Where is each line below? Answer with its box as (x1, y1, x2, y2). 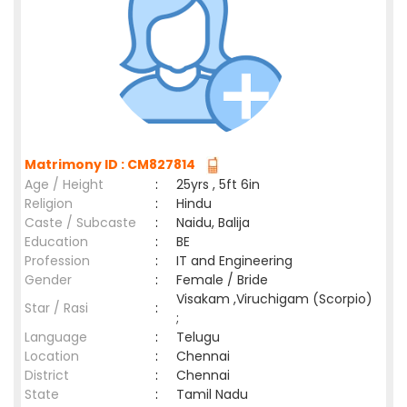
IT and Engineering (176, 252, 293, 270)
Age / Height (25, 175, 104, 194)
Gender (25, 271, 72, 289)
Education (25, 233, 88, 251)
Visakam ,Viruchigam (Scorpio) (176, 290, 372, 308)
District (25, 366, 69, 384)
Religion (25, 194, 73, 213)
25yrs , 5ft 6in (176, 175, 260, 194)
